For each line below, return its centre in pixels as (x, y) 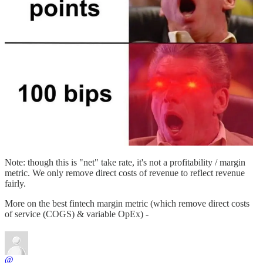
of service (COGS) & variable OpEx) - (77, 214)
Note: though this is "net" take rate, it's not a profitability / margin (125, 162)
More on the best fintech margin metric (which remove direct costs (127, 203)
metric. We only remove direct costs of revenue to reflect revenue (125, 173)
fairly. (15, 183)
